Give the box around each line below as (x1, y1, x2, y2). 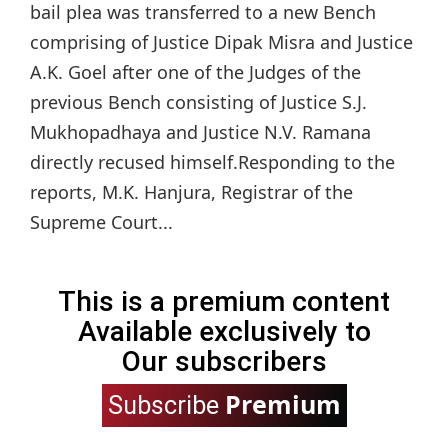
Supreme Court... (30, 210, 173, 235)
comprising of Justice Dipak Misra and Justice (30, 30, 413, 55)
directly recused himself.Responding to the (30, 150, 395, 175)
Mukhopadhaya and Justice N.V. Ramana (30, 120, 371, 145)
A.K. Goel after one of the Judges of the (30, 60, 361, 85)
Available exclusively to (77, 315, 371, 349)
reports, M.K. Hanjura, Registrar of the (30, 180, 353, 205)
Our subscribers (121, 345, 327, 379)
